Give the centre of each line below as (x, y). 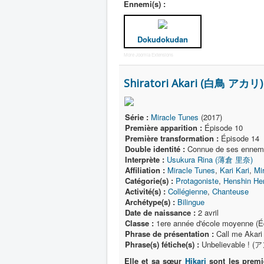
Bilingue (191, 202)
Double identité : (155, 149)
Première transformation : (172, 138)
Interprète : (145, 159)
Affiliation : (145, 170)
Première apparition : (164, 128)
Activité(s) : (145, 191)
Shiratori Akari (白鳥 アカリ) (193, 83)
